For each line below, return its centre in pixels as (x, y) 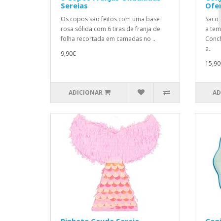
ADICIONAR (85, 92)
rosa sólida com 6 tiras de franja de (110, 29)
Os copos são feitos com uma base (110, 19)
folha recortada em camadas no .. (108, 39)
